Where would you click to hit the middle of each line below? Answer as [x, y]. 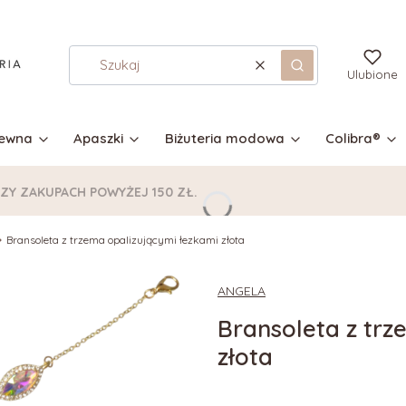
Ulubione [372, 74]
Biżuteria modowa [224, 138]
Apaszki [98, 138]
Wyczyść [285, 72]
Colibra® [353, 138]
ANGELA [242, 291]
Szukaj [316, 72]
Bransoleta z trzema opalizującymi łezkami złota [126, 240]
